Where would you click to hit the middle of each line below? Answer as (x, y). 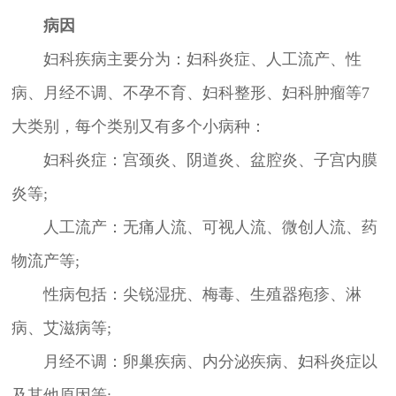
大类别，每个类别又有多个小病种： (138, 126)
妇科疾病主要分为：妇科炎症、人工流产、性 (186, 59)
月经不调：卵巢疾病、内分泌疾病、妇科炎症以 (194, 361)
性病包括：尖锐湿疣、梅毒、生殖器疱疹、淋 (186, 294)
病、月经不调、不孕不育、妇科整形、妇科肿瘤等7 (190, 92)
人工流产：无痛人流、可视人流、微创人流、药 (194, 227)
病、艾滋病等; (61, 327)
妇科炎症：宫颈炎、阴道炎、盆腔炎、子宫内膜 (194, 160)
